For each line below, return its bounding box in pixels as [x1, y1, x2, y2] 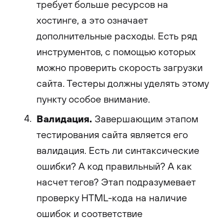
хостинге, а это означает [37, 14, 147, 26]
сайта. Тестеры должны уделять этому [37, 77, 209, 89]
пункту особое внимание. [37, 93, 150, 105]
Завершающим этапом [92, 112, 198, 125]
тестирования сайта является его [37, 128, 188, 141]
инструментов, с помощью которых [37, 45, 196, 58]
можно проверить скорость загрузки [37, 61, 203, 74]
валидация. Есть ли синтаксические [37, 144, 199, 156]
